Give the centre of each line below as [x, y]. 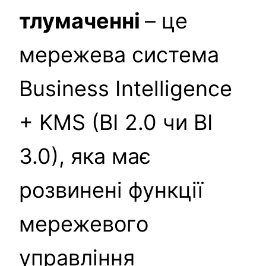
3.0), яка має [85, 156]
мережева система [119, 54]
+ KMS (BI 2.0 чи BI [116, 122]
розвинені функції [111, 190]
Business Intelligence [126, 88]
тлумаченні [82, 20]
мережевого [84, 224]
